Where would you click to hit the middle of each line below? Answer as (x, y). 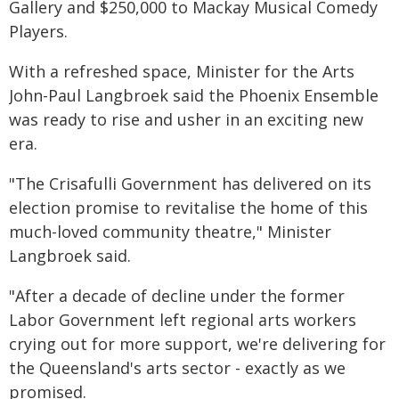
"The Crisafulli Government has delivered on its (190, 183)
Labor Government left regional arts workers (183, 320)
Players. (38, 31)
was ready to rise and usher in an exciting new (186, 119)
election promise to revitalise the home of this (188, 208)
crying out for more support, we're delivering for (197, 344)
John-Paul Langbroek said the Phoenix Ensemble (194, 95)
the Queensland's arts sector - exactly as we (177, 368)
